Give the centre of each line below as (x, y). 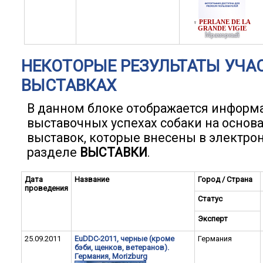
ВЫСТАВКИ (114, 152)
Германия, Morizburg (111, 256)
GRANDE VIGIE (222, 28)
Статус (210, 199)
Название (92, 179)
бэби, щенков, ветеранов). (122, 247)
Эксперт (213, 219)
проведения (46, 188)
